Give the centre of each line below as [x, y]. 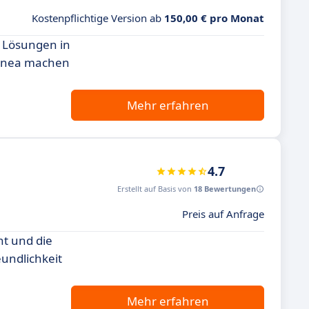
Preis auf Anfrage [223, 214]
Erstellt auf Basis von [156, 189]
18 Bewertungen [225, 189]
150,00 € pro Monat [214, 18]
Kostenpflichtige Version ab [98, 18]
